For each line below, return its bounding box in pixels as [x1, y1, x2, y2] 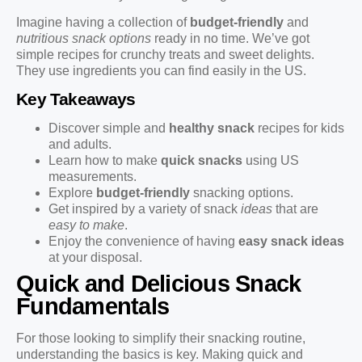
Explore [48, 185, 96, 200]
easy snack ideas [238, 234, 344, 248]
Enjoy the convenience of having [48, 234, 238, 248]
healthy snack [169, 120, 255, 135]
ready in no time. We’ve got [151, 32, 309, 46]
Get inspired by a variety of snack [48, 201, 241, 216]
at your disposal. [48, 250, 142, 264]
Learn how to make [48, 153, 161, 167]
